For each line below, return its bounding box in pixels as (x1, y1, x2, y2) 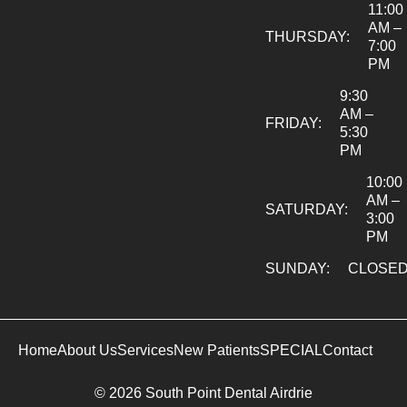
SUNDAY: (265, 260, 330, 276)
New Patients (174, 342, 260, 358)
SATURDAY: (265, 201, 348, 217)
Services (117, 342, 174, 358)
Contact (323, 342, 372, 358)
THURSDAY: (265, 28, 350, 45)
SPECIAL (260, 342, 323, 358)
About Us (57, 342, 117, 358)
